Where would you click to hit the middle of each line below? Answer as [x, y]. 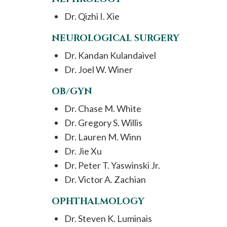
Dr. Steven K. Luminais [108, 218]
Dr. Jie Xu [83, 151]
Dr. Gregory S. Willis [103, 123]
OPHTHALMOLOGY [98, 201]
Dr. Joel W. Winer [99, 69]
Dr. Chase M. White [103, 108]
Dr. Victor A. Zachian [105, 179]
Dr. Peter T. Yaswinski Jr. [112, 165]
